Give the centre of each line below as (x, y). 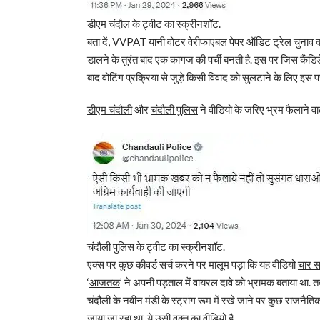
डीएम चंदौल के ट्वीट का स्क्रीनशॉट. (154, 24)
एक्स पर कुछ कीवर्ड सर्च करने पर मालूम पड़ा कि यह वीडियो (192, 265)
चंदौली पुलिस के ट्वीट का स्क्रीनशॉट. (156, 247)
